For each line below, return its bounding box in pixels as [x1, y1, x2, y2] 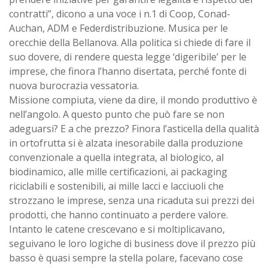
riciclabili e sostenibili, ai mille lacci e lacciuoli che [9, 179, 224, 193]
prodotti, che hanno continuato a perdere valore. [9, 208, 228, 221]
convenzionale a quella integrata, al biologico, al [9, 150, 224, 164]
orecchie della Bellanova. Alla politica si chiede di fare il [9, 35, 251, 49]
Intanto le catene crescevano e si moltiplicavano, [9, 222, 225, 236]
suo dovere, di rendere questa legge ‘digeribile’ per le [9, 50, 246, 63]
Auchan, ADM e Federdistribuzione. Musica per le [9, 21, 228, 35]
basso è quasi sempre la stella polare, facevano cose [9, 251, 243, 264]
